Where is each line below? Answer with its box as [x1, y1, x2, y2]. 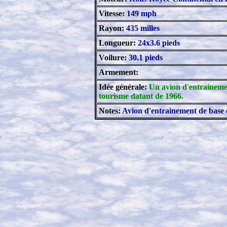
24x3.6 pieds [136, 39, 180, 47]
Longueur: [99, 39, 136, 47]
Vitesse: [99, 9, 125, 18]
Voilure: [99, 53, 129, 62]
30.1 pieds [129, 53, 163, 62]
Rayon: [99, 24, 124, 32]
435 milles [124, 24, 160, 32]
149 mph [125, 9, 157, 18]
